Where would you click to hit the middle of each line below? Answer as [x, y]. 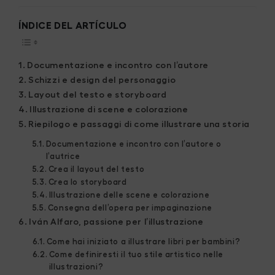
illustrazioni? [76, 266]
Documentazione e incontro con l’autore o [134, 144]
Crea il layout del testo [96, 169]
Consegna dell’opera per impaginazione [130, 207]
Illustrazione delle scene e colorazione [129, 195]
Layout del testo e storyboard [98, 94]
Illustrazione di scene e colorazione [109, 109]
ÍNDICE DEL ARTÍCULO [73, 25]
